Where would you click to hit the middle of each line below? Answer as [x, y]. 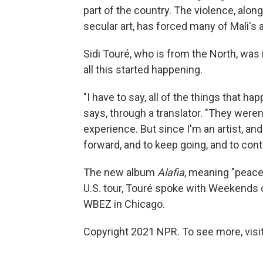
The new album [120, 172]
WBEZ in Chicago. [124, 204]
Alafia [171, 172]
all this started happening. [143, 69]
